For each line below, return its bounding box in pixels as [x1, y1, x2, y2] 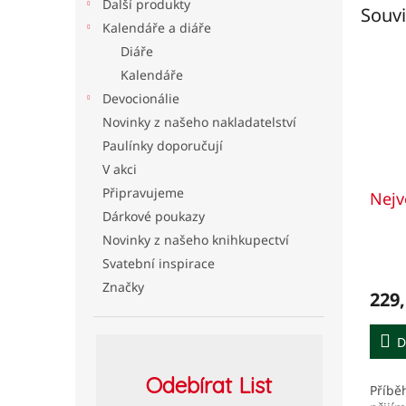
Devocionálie [102, 90, 179, 107]
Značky [102, 278, 144, 295]
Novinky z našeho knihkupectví [102, 231, 289, 248]
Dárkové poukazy [102, 208, 205, 225]
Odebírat [146, 372, 232, 399]
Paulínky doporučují [102, 137, 223, 154]
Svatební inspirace [102, 255, 215, 272]
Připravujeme [102, 184, 184, 201]
